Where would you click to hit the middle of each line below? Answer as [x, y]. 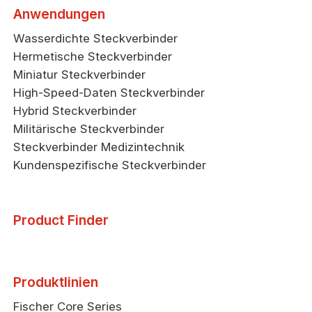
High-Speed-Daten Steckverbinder [109, 93]
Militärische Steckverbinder [89, 129]
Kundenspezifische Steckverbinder [110, 165]
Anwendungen [60, 14]
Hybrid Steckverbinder [75, 111]
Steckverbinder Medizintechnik [99, 147]
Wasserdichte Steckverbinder [96, 39]
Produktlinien [56, 282]
